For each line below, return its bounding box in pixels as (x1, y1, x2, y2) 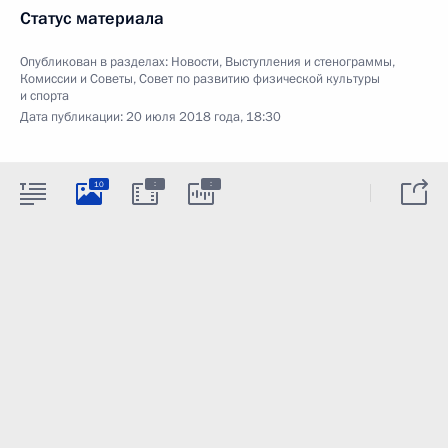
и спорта (20, 87, 69, 105)
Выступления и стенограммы (225, 53, 392, 71)
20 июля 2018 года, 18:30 (126, 108, 281, 126)
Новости (171, 53, 219, 71)
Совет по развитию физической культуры (139, 70, 380, 88)
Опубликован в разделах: (20, 53, 171, 71)
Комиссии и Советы (20, 70, 133, 88)
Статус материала (20, 7, 164, 30)
